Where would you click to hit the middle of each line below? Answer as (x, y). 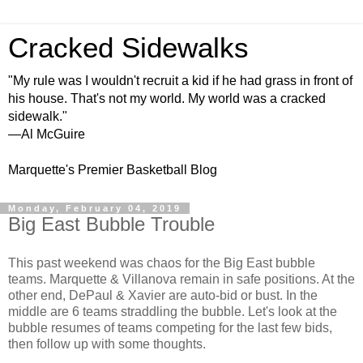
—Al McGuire (47, 134)
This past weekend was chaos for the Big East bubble (162, 263)
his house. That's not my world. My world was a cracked (167, 98)
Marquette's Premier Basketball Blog (113, 170)
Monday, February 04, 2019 (95, 208)
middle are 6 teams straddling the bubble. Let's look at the (173, 311)
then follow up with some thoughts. (107, 344)
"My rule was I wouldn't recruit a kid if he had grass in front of (180, 81)
